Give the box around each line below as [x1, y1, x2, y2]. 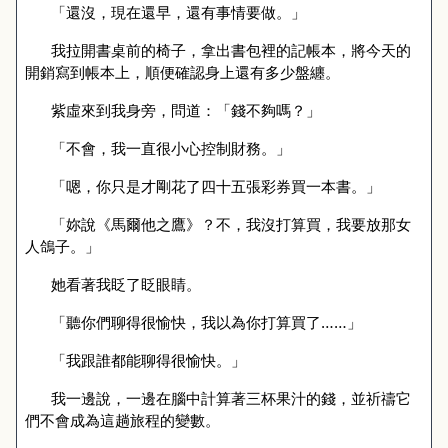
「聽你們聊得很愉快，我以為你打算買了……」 [50, 312, 362, 332]
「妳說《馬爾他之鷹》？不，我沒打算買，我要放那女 [50, 214, 411, 234]
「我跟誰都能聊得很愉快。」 [50, 350, 246, 370]
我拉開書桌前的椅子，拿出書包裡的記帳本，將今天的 [50, 40, 411, 60]
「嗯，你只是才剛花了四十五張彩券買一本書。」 [50, 176, 381, 196]
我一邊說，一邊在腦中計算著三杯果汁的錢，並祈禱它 [50, 388, 411, 408]
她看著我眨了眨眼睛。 [50, 274, 201, 294]
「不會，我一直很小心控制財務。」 [50, 138, 291, 158]
